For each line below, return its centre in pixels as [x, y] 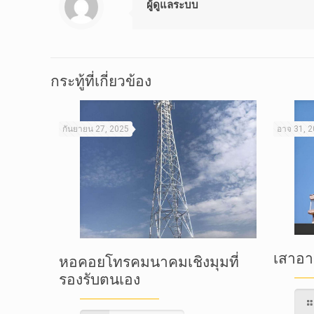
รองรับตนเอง [100, 280]
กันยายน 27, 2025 [96, 129]
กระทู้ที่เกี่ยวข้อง [101, 81]
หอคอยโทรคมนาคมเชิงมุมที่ [149, 262]
